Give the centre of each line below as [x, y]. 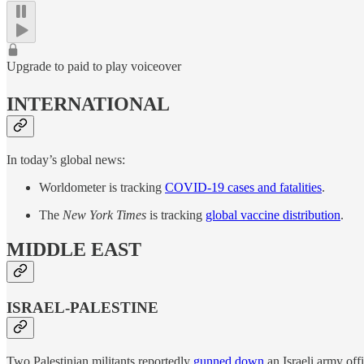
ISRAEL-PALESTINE [82, 308]
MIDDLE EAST [74, 250]
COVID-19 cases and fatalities [243, 188]
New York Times [104, 215]
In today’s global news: [66, 160]
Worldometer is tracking [102, 188]
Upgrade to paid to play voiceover [94, 66]
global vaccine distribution [273, 215]
